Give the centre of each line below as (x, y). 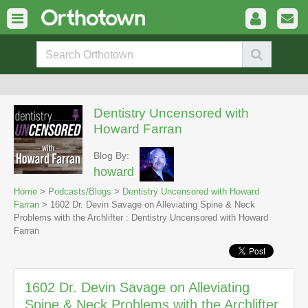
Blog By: (111, 155)
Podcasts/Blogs (80, 191)
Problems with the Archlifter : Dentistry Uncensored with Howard (141, 218)
